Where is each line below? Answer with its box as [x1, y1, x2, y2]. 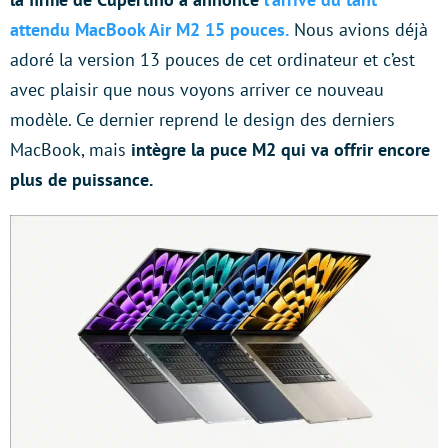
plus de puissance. [10, 168, 157, 191]
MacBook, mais [10, 138, 131, 161]
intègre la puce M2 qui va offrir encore [131, 138, 430, 161]
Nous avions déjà [289, 18, 428, 41]
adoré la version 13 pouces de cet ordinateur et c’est [10, 48, 415, 71]
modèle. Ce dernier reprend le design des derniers [10, 108, 395, 131]
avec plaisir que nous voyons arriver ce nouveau [10, 78, 384, 101]
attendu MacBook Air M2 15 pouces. [10, 18, 289, 41]
